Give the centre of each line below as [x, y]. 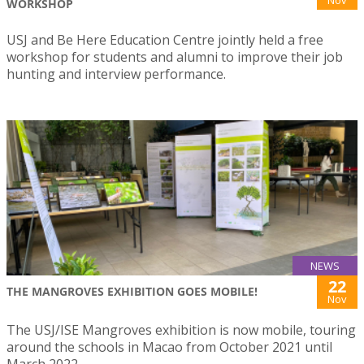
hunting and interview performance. [116, 74]
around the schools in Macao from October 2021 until [169, 347]
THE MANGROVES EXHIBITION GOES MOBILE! [132, 291]
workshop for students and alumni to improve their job [175, 57]
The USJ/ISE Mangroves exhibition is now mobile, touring [181, 329]
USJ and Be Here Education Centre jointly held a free [165, 40]
